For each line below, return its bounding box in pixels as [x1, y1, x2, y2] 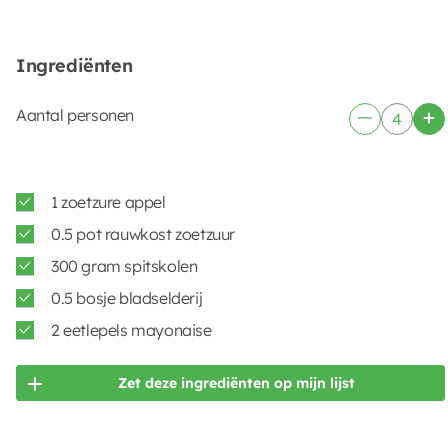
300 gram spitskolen [51, 256, 198, 276]
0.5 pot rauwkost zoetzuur [51, 224, 235, 244]
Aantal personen [16, 105, 134, 125]
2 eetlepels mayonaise [51, 320, 212, 340]
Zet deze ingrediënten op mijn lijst [118, 374, 356, 392]
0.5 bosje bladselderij [51, 288, 203, 308]
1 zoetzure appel [51, 192, 166, 212]
